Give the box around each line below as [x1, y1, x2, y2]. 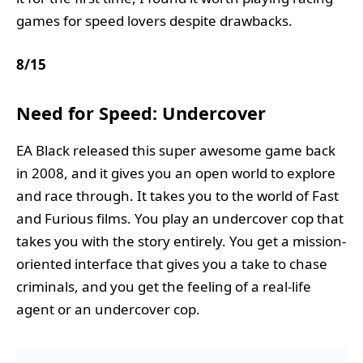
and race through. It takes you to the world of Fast [16, 186, 339, 206]
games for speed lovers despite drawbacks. [16, 11, 296, 31]
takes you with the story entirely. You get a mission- [16, 232, 346, 251]
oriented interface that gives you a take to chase [16, 254, 327, 274]
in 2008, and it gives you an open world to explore [16, 164, 335, 183]
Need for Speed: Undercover [16, 100, 266, 125]
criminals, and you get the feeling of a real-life [16, 277, 311, 297]
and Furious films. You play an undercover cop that [16, 209, 344, 228]
